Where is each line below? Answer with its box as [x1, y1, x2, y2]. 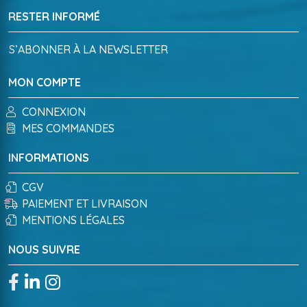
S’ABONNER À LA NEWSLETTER [9, 42, 168, 56]
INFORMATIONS [8, 150, 89, 164]
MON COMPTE [8, 75, 81, 89]
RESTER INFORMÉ [8, 9, 100, 23]
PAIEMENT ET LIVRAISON [22, 196, 147, 210]
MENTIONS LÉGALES [22, 212, 125, 227]
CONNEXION [22, 104, 86, 119]
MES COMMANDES [22, 121, 114, 135]
